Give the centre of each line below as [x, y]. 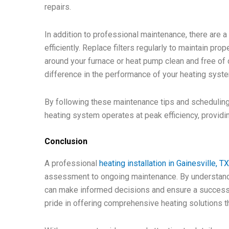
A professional [72, 164]
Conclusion [66, 142]
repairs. [58, 7]
